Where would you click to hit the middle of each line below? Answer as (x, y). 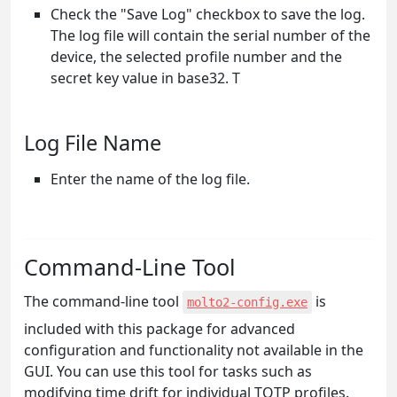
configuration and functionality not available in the (194, 350)
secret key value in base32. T (145, 78)
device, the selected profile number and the (196, 56)
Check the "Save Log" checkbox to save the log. (208, 14)
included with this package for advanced (160, 328)
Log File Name (93, 142)
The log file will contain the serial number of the (210, 35)
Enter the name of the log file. (150, 179)
